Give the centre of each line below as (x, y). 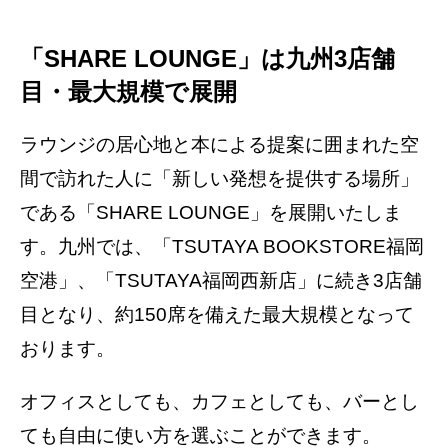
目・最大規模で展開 (128, 91)
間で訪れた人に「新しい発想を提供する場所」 (219, 178)
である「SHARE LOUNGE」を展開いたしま (211, 212)
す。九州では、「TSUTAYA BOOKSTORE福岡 (222, 246)
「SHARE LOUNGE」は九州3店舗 (207, 58)
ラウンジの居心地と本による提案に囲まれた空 (219, 144)
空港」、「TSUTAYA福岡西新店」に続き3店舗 (221, 280)
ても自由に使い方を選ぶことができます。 (200, 435)
